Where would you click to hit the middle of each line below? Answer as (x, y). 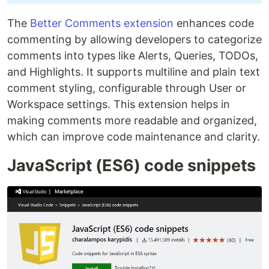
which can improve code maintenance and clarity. (134, 136)
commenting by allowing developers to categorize (134, 39)
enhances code (214, 23)
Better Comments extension (102, 23)
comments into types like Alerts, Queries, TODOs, (133, 55)
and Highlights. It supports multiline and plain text (134, 71)
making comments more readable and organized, (132, 120)
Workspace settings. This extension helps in (119, 104)
